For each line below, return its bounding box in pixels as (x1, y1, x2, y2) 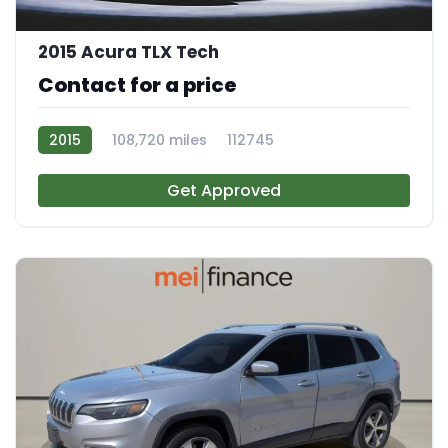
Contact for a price (38, 70, 237, 99)
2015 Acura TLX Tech (38, 39, 219, 64)
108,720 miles (112, 129, 207, 150)
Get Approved (167, 178, 281, 202)
